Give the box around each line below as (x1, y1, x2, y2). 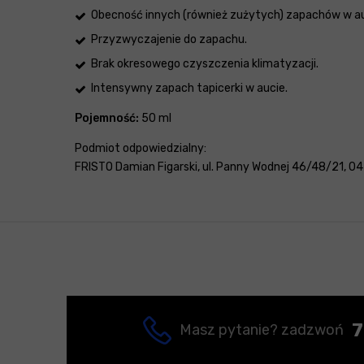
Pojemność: (75, 111, 139, 126)
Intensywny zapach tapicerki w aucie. (91, 81, 288, 96)
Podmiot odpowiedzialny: (75, 141, 206, 156)
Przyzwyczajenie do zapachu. (91, 32, 247, 47)
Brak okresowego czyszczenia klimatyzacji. (91, 57, 318, 71)
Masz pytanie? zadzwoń (179, 321, 344, 340)
